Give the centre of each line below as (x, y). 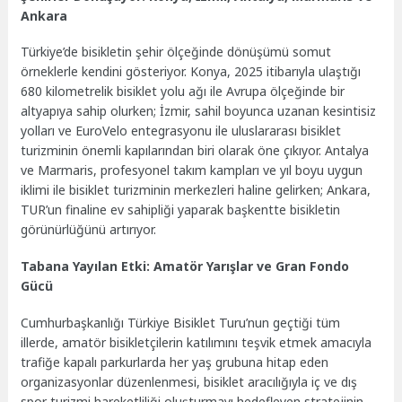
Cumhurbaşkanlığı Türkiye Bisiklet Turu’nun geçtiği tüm (181, 322)
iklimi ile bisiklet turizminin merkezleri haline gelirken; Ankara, (196, 190)
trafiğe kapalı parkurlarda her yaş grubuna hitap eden (175, 362)
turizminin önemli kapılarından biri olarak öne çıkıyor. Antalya (195, 151)
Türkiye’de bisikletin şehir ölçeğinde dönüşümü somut (176, 52)
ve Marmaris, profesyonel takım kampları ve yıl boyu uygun (192, 170)
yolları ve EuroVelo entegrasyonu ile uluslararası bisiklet (181, 131)
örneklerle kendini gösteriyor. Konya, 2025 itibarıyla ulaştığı (191, 72)
